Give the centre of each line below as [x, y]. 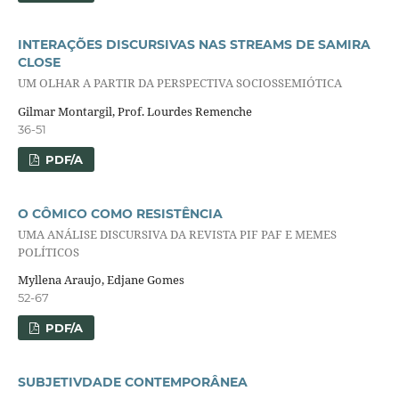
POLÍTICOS [48, 252]
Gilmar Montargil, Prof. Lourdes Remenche [134, 111]
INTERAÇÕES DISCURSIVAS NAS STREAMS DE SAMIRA [194, 44]
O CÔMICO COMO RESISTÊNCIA [120, 213]
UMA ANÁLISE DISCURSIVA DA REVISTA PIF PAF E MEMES [177, 234]
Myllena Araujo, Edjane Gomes [101, 280]
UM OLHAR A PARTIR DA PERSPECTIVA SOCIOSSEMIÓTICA [179, 83]
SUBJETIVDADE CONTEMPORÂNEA [132, 383]
